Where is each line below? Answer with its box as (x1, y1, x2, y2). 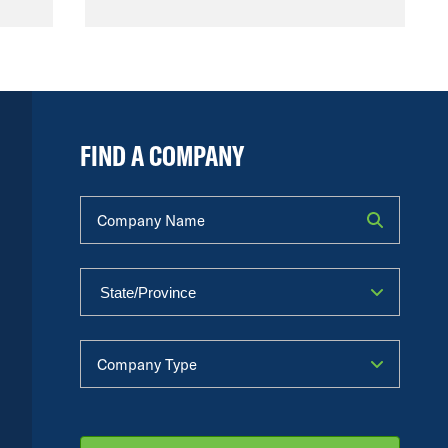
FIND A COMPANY (80, 138, 244, 173)
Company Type (79, 337, 172, 357)
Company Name (79, 193, 180, 213)
